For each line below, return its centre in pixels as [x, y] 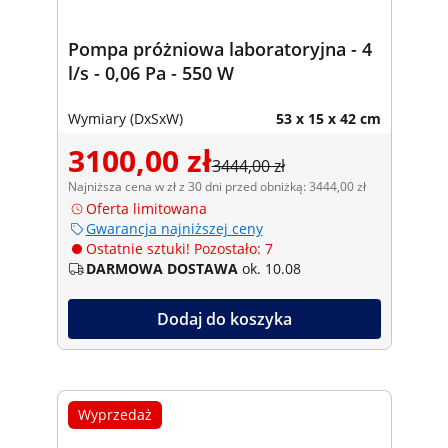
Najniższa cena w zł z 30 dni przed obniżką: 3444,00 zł [216, 186]
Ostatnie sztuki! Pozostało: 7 [179, 248]
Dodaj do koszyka [224, 318]
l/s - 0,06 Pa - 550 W [150, 72]
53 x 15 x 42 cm [328, 118]
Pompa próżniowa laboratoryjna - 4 [219, 48]
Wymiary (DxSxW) [125, 118]
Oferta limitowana [146, 208]
